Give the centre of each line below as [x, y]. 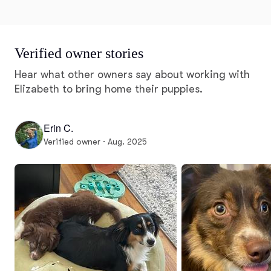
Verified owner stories [79, 53]
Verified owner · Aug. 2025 [95, 142]
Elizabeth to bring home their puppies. [109, 89]
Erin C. [58, 128]
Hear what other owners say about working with [132, 74]
